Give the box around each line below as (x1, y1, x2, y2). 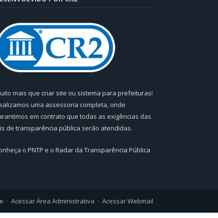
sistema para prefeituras (77, 88, 151, 97)
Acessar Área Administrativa (11, 196, 94, 205)
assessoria (45, 100, 78, 109)
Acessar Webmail (102, 196, 153, 205)
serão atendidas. (80, 123, 132, 132)
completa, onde (78, 100, 126, 109)
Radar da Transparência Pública (55, 145, 150, 154)
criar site (41, 88, 67, 97)
